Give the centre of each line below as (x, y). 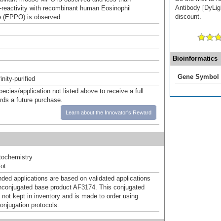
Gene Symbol (198, 76)
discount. (188, 16)
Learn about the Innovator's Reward (109, 112)
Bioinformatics (195, 58)
